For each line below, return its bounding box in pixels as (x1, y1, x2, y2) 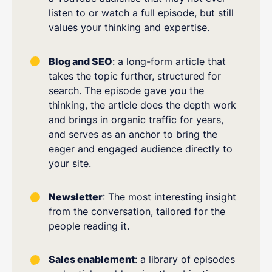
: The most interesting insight (103, 190, 236, 203)
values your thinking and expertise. (49, 21, 209, 34)
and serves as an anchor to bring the (49, 127, 217, 140)
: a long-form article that (112, 55, 226, 67)
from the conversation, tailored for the (49, 205, 225, 217)
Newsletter (49, 190, 103, 203)
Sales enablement (49, 253, 135, 266)
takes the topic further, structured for (49, 69, 221, 82)
